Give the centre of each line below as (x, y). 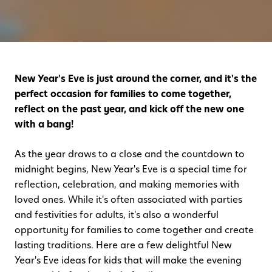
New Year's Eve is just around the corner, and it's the (136, 79)
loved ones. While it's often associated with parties (128, 200)
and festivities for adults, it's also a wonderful (117, 215)
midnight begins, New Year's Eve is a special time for (131, 169)
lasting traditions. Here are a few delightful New (123, 245)
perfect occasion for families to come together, (123, 94)
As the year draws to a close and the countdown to (130, 154)
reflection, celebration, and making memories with (127, 185)
